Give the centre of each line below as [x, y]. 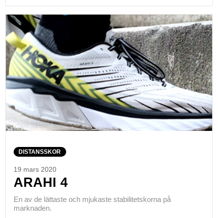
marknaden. [32, 208]
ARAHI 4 [40, 182]
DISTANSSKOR [40, 152]
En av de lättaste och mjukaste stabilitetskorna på [92, 200]
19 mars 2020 [35, 169]
